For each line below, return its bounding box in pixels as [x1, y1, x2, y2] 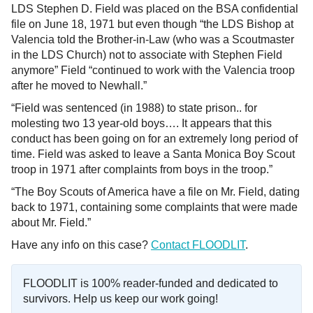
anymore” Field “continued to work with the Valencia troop [11, 64, 295, 76]
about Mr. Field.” [11, 217, 91, 228]
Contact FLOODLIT [151, 239, 245, 251]
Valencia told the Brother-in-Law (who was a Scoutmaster [11, 34, 294, 45]
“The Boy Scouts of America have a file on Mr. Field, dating [11, 186, 300, 198]
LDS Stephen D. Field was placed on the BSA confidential [11, 3, 298, 15]
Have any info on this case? [11, 239, 151, 251]
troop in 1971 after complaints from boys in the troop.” [11, 163, 272, 175]
